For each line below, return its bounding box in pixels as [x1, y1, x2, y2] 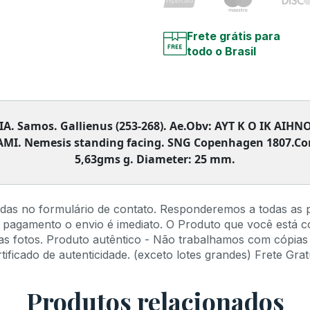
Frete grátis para [187, 29, 280, 44]
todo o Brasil [187, 44, 256, 59]
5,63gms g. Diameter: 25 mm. [75, 152, 235, 167]
